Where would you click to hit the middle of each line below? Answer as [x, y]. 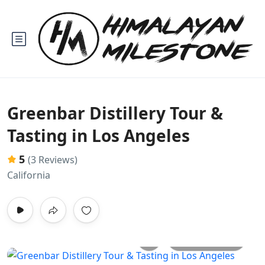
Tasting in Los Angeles [98, 135]
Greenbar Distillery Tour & [115, 113]
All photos [214, 239]
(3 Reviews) [53, 160]
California [29, 175]
